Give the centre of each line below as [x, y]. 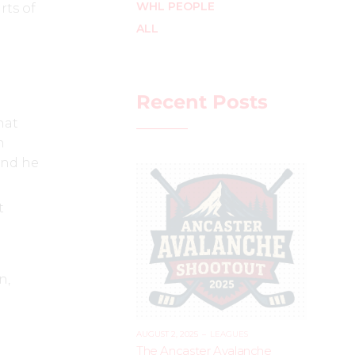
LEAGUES [229, 334]
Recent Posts [202, 101]
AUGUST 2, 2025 [167, 334]
